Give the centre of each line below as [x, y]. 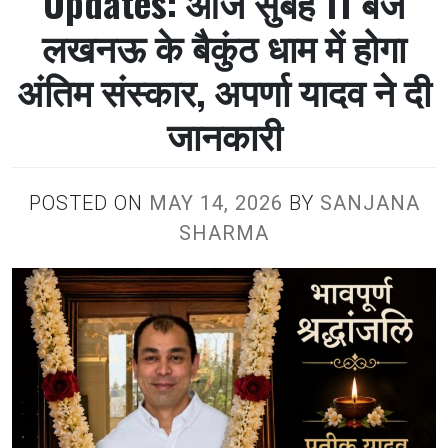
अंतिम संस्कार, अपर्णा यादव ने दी [224, 90]
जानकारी [224, 134]
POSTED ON [88, 203]
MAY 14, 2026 [215, 203]
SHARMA [224, 233]
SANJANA [369, 203]
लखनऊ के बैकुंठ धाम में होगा [224, 46]
